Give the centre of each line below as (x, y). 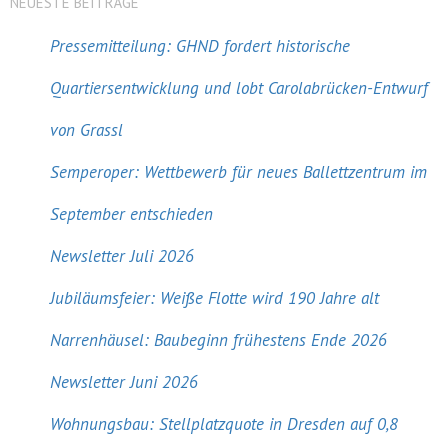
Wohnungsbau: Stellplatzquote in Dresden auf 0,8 (224, 424)
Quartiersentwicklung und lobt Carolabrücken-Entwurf (239, 88)
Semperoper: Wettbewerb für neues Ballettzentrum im (238, 172)
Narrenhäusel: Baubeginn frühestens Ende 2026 (218, 340)
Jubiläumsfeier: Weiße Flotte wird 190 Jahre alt (214, 298)
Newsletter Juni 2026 (124, 382)
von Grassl (86, 130)
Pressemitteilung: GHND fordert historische (200, 46)
